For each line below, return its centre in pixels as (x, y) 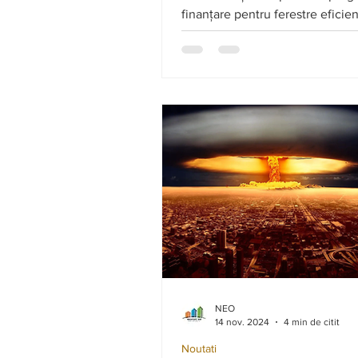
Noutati (199, 348)
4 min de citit (312, 322)
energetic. (210, 33)
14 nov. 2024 (242, 322)
